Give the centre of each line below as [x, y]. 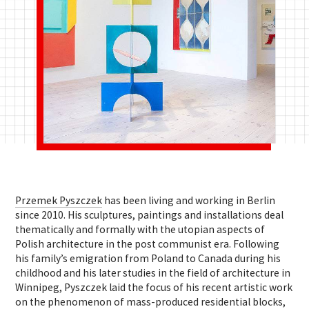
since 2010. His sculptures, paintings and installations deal [150, 215]
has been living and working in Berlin [189, 200]
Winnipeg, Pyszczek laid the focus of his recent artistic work [154, 287]
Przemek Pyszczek [59, 200]
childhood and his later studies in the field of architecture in [153, 272]
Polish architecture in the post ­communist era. [124, 243]
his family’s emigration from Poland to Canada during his [148, 258]
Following [257, 243]
